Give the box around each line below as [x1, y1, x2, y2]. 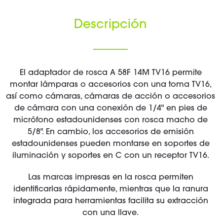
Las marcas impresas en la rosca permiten [28, 174, 193, 182]
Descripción [74, 19, 147, 32]
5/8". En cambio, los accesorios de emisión [27, 128, 194, 136]
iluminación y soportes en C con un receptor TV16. [12, 152, 209, 160]
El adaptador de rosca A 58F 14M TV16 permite [19, 69, 202, 77]
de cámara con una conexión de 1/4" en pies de [14, 105, 207, 112]
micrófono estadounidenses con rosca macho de [13, 116, 208, 124]
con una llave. [82, 209, 139, 217]
